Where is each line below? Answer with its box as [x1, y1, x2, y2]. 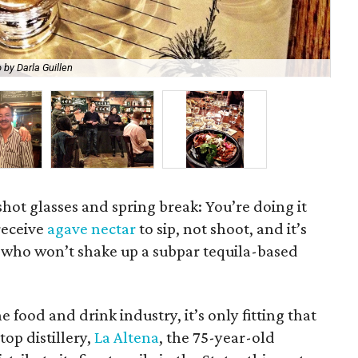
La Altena [94, 328, 160, 347]
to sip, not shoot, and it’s [136, 219, 308, 238]
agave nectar [47, 219, 137, 238]
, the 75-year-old [159, 328, 276, 347]
